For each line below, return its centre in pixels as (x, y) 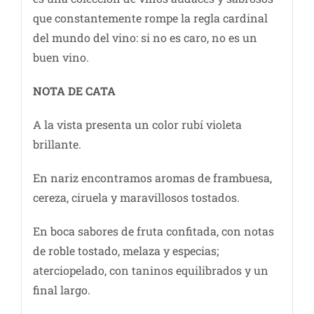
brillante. (57, 144)
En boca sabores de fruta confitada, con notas (153, 231)
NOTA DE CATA (74, 91)
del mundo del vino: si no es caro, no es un (145, 38)
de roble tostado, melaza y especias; (125, 251)
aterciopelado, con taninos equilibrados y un (150, 271)
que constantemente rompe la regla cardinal (150, 18)
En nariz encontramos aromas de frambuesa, (152, 178)
